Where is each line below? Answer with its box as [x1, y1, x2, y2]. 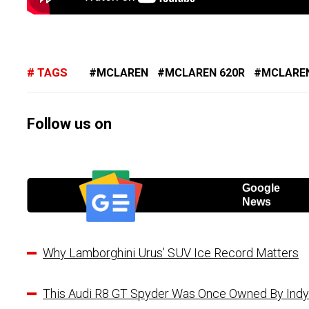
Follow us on [27, 115, 112, 133]
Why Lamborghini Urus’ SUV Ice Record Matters [43, 246, 299, 261]
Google [241, 182, 280, 195]
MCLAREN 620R [164, 66, 245, 80]
